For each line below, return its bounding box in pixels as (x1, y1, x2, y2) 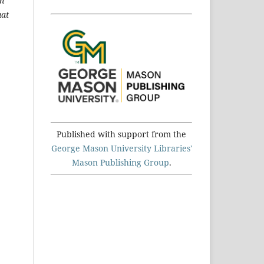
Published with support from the (57, 128, 186, 140)
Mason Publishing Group (71, 157, 169, 169)
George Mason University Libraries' (51, 143, 192, 154)
